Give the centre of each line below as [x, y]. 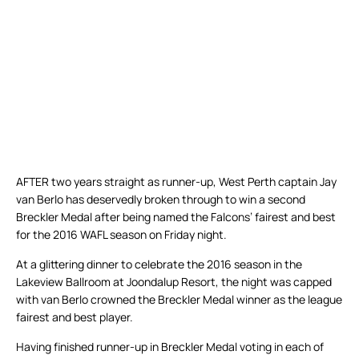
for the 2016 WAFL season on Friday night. [121, 235]
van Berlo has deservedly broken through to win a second [161, 200]
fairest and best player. [75, 317]
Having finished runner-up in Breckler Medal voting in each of [170, 347]
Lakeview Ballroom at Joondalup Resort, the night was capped [174, 282]
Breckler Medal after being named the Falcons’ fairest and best [176, 217]
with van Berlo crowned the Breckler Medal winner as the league [179, 300]
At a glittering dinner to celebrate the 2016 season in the [159, 264]
